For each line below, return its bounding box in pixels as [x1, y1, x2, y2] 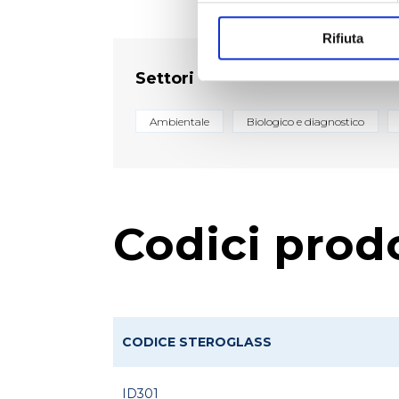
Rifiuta [322, 30, 363, 46]
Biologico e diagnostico [247, 115, 364, 128]
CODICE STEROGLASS [122, 334, 272, 350]
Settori [135, 69, 194, 88]
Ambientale [150, 115, 209, 128]
